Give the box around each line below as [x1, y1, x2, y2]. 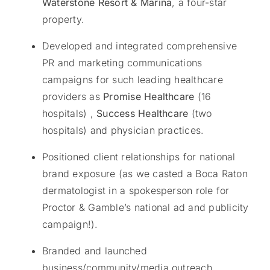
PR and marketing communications [42, 57, 202, 69]
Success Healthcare [96, 107, 192, 120]
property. [42, 13, 85, 26]
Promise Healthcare [103, 90, 198, 103]
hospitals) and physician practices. [42, 124, 204, 137]
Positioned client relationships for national [42, 151, 236, 163]
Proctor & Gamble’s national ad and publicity [42, 201, 249, 214]
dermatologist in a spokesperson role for [42, 184, 230, 197]
